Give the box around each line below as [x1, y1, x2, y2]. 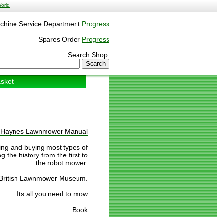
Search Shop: [68, 51, 109, 59]
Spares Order [38, 35, 82, 43]
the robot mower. [36, 159, 88, 167]
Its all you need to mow [17, 190, 88, 198]
